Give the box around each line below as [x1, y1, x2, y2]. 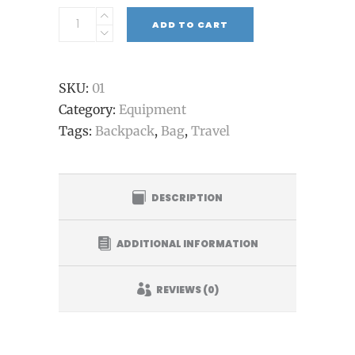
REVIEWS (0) [155, 304, 219, 319]
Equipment [119, 124, 186, 140]
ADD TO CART [152, 40, 228, 54]
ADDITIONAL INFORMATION [116, 258, 258, 273]
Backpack [95, 145, 155, 162]
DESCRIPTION [151, 212, 223, 227]
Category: [59, 124, 119, 140]
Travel [191, 145, 230, 162]
